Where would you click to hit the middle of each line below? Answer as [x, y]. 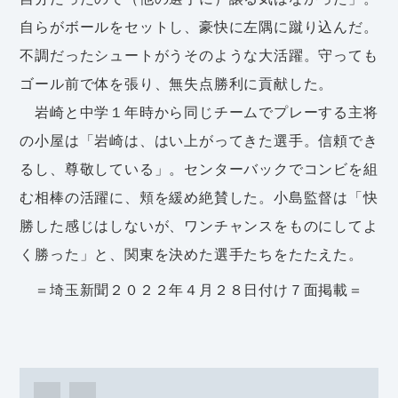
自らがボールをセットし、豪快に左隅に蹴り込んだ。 [199, 27]
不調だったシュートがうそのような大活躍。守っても [199, 55]
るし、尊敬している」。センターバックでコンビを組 [199, 169]
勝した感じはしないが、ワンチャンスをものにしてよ [199, 226]
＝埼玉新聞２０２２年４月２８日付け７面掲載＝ [191, 290]
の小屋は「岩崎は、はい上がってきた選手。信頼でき [199, 140]
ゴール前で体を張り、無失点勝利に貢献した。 [177, 84]
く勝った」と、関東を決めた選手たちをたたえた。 [191, 254]
